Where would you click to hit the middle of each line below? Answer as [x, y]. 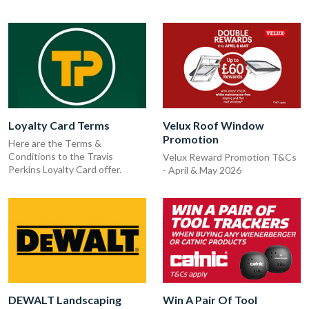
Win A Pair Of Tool [210, 300]
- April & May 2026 [202, 170]
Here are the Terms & [55, 143]
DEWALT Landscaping [65, 300]
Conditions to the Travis [61, 156]
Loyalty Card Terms [59, 125]
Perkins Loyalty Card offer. [65, 169]
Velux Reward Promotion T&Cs [230, 157]
